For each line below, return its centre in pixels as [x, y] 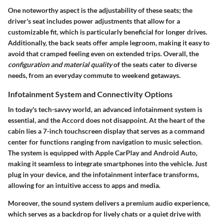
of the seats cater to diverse [154, 65]
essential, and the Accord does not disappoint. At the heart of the [106, 120]
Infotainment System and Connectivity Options [90, 94]
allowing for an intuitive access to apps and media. [84, 185]
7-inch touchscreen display [84, 131]
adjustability [118, 10]
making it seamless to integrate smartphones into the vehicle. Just [108, 164]
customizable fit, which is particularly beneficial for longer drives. [108, 32]
